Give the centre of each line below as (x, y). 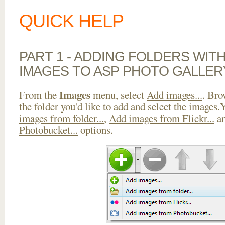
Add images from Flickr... (162, 118)
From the (39, 95)
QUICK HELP (71, 21)
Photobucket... (48, 130)
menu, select (119, 95)
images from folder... (62, 118)
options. (95, 130)
